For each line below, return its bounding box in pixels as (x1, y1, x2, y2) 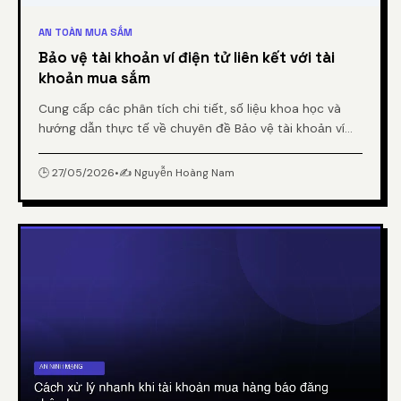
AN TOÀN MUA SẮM (38, 25, 132, 38)
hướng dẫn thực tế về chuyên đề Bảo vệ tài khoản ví (38, 120, 345, 136)
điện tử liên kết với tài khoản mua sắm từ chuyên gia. (38, 140, 349, 156)
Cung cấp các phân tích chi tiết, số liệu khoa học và (38, 100, 341, 116)
